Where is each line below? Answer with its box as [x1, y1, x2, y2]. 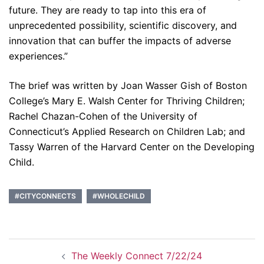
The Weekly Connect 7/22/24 [71, 250, 202, 262]
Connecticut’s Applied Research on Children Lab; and [9, 126, 245, 138]
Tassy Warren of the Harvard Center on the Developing [9, 141, 255, 153]
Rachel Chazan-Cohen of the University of [9, 110, 197, 123]
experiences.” [9, 50, 68, 62]
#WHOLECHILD [93, 192, 145, 201]
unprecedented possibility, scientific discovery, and [9, 19, 237, 32]
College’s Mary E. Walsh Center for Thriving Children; [9, 95, 245, 107]
